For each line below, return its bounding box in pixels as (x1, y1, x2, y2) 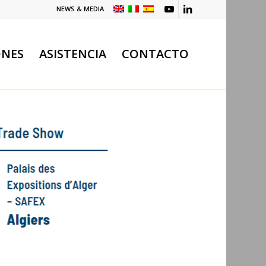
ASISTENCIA (39, 46, 106, 62)
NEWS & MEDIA (56, 4, 104, 13)
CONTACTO (121, 46, 189, 62)
